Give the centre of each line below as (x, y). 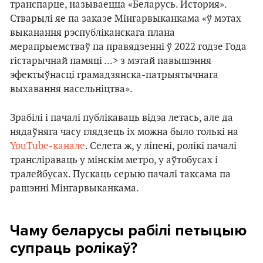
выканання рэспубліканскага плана (92, 33)
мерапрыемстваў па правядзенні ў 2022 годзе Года (128, 47)
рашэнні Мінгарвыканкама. (75, 188)
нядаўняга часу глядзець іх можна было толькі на (124, 132)
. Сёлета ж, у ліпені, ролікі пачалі (161, 146)
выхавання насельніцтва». (71, 89)
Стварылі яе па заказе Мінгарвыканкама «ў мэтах (126, 19)
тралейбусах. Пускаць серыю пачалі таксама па (120, 174)
